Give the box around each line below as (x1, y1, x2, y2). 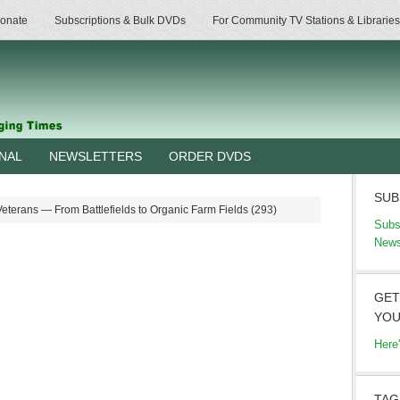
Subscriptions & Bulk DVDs (54, 14, 186, 27)
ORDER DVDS (169, 149, 251, 163)
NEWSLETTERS (49, 149, 142, 163)
